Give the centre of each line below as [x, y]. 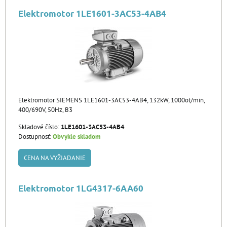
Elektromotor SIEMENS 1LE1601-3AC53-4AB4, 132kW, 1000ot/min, [111, 100]
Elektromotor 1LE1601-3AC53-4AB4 [92, 13]
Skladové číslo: [40, 127]
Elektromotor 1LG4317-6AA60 [81, 188]
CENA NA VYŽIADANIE [55, 158]
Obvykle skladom [77, 137]
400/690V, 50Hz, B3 [45, 110]
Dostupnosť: [35, 137]
